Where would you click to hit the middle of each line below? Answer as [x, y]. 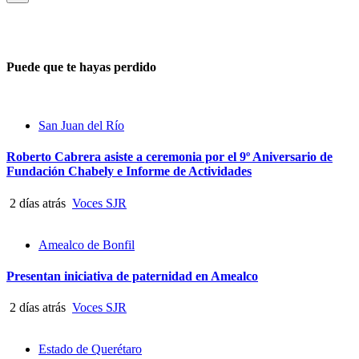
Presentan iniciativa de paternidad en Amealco [132, 276]
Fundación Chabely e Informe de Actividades [129, 171]
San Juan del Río [81, 126]
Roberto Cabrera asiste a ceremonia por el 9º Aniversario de [169, 157]
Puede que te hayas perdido [81, 67]
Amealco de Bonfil [87, 244]
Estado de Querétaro [90, 349]
